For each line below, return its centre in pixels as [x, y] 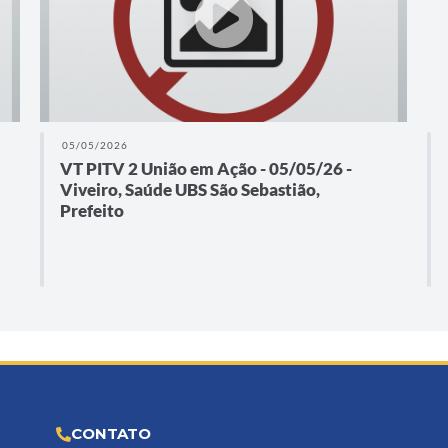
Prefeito [92, 211]
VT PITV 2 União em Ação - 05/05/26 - [206, 169]
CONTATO [111, 434]
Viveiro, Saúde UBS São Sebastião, [190, 190]
